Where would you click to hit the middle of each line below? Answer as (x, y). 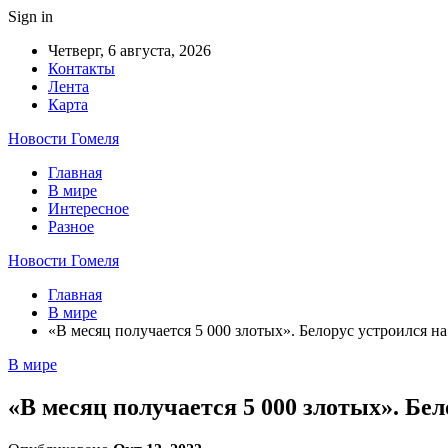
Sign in (30, 16)
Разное (71, 226)
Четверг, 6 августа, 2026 (129, 50)
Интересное (88, 208)
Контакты (81, 68)
